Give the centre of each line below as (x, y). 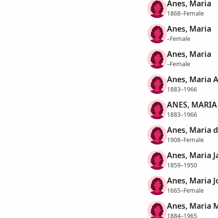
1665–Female (185, 190)
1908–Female (185, 140)
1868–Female (185, 13)
